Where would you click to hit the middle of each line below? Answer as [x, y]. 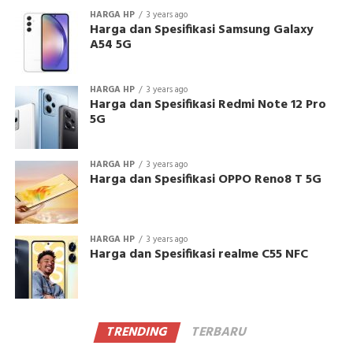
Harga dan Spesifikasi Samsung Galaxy [201, 30]
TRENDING [137, 332]
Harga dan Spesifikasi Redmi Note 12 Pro [208, 104]
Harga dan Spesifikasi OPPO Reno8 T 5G [205, 179]
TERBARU [219, 332]
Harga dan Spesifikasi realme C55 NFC [199, 254]
